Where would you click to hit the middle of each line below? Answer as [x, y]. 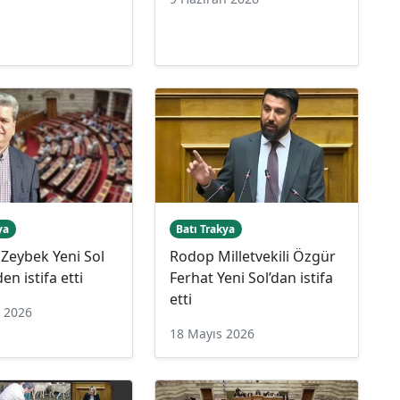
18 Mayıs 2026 [212, 333]
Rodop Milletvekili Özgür [252, 256]
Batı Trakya [206, 229]
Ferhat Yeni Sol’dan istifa [251, 277]
